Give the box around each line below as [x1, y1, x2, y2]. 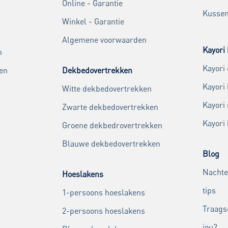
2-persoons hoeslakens [62, 206, 145, 216]
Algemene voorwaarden [62, 35, 147, 45]
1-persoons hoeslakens [62, 187, 145, 198]
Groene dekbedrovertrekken [62, 120, 162, 131]
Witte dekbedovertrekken [62, 83, 152, 94]
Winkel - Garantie [62, 16, 124, 27]
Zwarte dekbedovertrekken [62, 102, 158, 112]
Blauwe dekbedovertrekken [62, 138, 160, 149]
